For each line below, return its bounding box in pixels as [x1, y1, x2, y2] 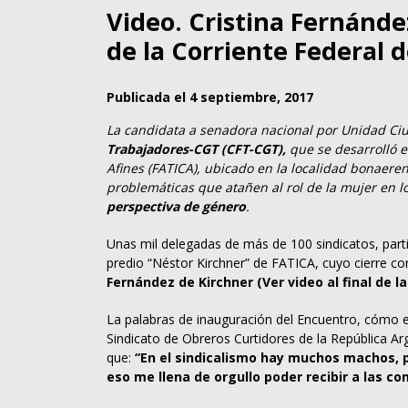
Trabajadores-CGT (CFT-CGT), [107, 140, 286, 158]
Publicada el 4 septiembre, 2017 [107, 88, 313, 107]
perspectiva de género [107, 198, 246, 216]
